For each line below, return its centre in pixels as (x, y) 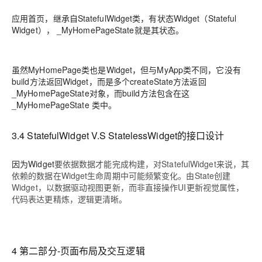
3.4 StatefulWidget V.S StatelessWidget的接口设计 (118, 136)
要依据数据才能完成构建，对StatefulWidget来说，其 (152, 164)
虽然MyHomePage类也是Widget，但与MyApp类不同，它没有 (126, 70)
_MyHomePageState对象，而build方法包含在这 (101, 93)
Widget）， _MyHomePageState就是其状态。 (98, 30)
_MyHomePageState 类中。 (64, 105)
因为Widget (33, 164)
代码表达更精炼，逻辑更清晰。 (70, 199)
